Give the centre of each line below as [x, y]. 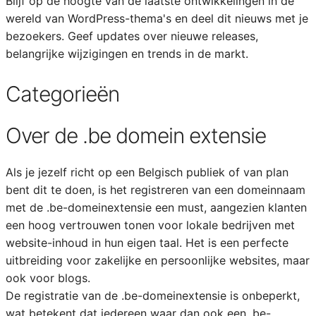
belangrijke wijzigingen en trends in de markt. [127, 54]
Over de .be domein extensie [135, 135]
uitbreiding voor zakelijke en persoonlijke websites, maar [157, 260]
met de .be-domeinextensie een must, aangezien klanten [156, 207]
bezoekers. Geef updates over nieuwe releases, [132, 36]
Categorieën [62, 94]
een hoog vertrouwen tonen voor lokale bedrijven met [150, 225]
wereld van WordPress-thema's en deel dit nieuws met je [157, 18]
